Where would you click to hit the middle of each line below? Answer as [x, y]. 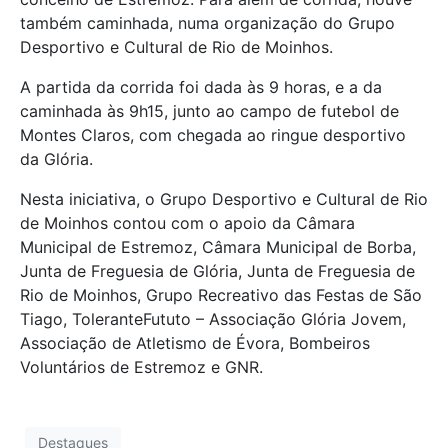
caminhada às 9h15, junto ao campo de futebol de [209, 111]
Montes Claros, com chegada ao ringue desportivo [213, 135]
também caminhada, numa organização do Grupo [207, 23]
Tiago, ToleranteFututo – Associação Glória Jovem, [213, 319]
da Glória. [56, 159]
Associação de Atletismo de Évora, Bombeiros [195, 343]
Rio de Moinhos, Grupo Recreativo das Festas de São [221, 295]
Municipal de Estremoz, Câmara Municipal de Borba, [218, 247]
